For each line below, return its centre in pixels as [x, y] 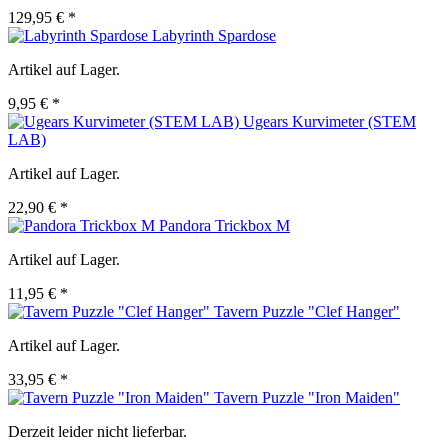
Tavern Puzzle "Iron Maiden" [307, 398]
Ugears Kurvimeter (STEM [329, 122]
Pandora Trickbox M [224, 226]
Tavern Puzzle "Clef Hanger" [307, 312]
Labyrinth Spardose [214, 36]
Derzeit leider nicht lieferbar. [97, 432]
